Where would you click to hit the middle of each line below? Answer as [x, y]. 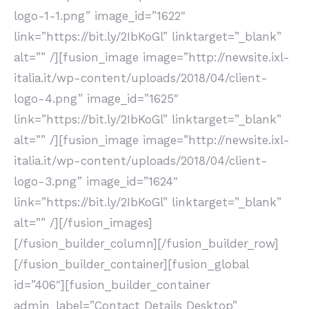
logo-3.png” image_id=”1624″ [96, 181]
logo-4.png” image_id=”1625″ [96, 99]
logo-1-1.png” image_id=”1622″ [100, 16]
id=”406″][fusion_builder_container [112, 285]
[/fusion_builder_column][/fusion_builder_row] [146, 243]
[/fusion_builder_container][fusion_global [131, 264]
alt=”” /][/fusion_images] [83, 223]
